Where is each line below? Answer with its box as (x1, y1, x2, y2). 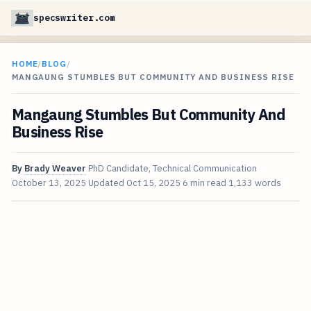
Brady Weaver (24, 162, 86, 175)
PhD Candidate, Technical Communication (87, 162, 257, 175)
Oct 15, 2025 (126, 177, 180, 190)
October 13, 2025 (11, 177, 86, 190)
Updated (87, 177, 126, 190)
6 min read (182, 177, 226, 190)
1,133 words (228, 177, 281, 190)
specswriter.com (33, 12, 116, 24)
